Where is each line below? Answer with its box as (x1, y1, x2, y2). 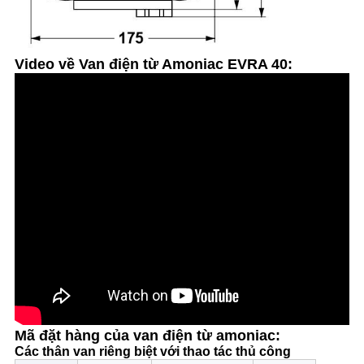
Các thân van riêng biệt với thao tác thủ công (14, 344, 291, 359)
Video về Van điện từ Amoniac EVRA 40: (14, 56, 292, 73)
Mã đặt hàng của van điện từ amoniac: (14, 327, 280, 344)
